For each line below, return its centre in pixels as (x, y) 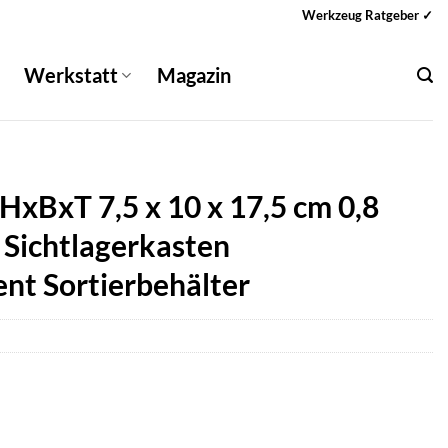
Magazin (194, 75)
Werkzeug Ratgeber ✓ (367, 14)
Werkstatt (71, 75)
